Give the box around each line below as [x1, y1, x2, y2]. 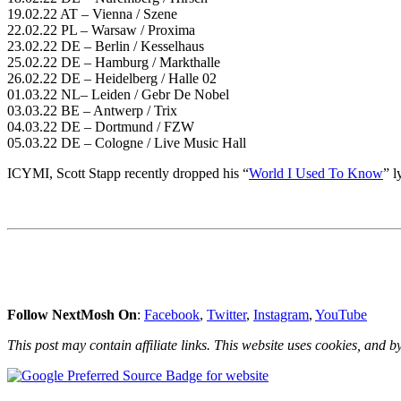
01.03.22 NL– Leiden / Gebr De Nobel [7, 86, 229, 102]
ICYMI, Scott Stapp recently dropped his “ [7, 165, 249, 181]
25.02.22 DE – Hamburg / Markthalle [7, 54, 220, 70]
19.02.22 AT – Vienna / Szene [7, 5, 177, 21]
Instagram [253, 306, 309, 322]
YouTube [315, 306, 367, 322]
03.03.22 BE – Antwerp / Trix [7, 102, 177, 118]
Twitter [207, 306, 246, 322]
